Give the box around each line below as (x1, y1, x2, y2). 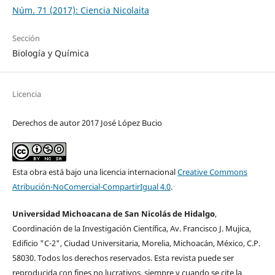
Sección (12, 33, 40, 44)
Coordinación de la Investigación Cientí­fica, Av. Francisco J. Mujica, (12, 223, 251, 234)
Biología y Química (12, 47, 89, 60)
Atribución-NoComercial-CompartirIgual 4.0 (12, 181, 171, 193)
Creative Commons (177, 166, 247, 178)
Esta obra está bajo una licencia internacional (12, 166, 177, 178)
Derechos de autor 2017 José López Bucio (12, 117, 162, 129)
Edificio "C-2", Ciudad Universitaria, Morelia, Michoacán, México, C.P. (12, 238, 260, 249)
